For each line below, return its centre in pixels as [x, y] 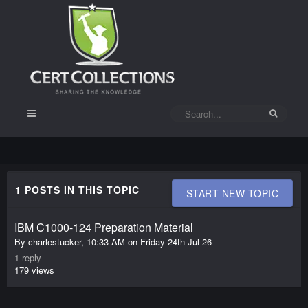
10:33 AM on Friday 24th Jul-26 [149, 242]
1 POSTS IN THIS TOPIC [77, 190]
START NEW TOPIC [232, 193]
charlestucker [55, 242]
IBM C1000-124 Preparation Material [104, 227]
